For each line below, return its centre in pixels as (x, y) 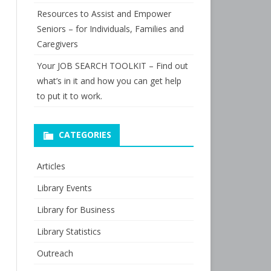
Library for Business (76, 210)
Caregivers (57, 44)
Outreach (55, 253)
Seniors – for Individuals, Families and (110, 29)
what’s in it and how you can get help (109, 81)
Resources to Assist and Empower (104, 14)
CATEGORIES (85, 135)
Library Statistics (69, 231)
